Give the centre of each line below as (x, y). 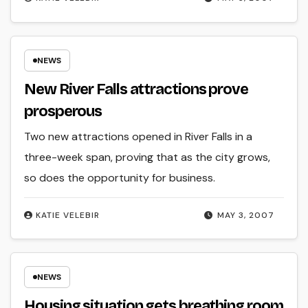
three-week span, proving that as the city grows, (147, 157)
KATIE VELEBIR (68, 215)
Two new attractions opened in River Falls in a (139, 137)
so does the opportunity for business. (120, 178)
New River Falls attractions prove (136, 90)
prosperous (63, 112)
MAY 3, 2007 (245, 215)
